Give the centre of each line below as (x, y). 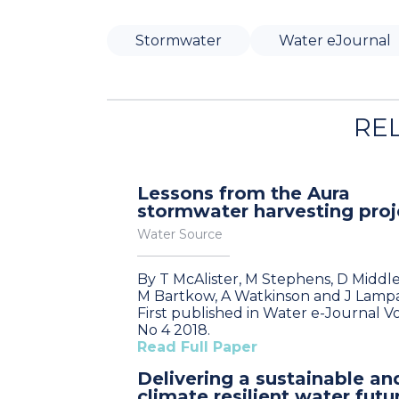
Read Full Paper (197, 347)
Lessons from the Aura (244, 193)
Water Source (180, 234)
